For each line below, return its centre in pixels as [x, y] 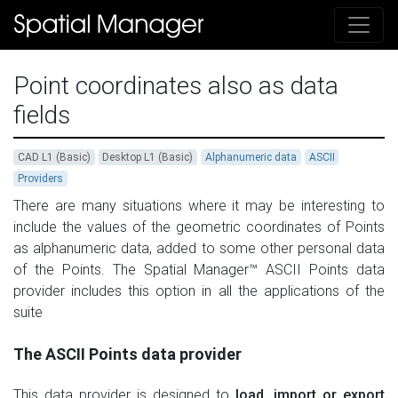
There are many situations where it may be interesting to [199, 206]
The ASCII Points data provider [127, 354]
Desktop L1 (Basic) [148, 158]
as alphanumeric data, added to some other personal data [199, 249]
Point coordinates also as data [176, 86]
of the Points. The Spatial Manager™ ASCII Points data [199, 270]
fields [42, 115]
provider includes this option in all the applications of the [199, 291]
